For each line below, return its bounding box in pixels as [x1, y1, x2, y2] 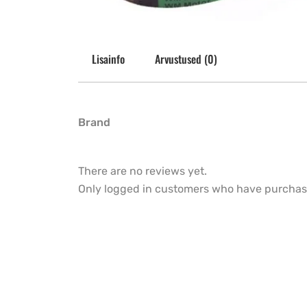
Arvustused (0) [155, 51, 217, 68]
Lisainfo [92, 51, 125, 68]
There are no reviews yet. [78, 164, 207, 178]
